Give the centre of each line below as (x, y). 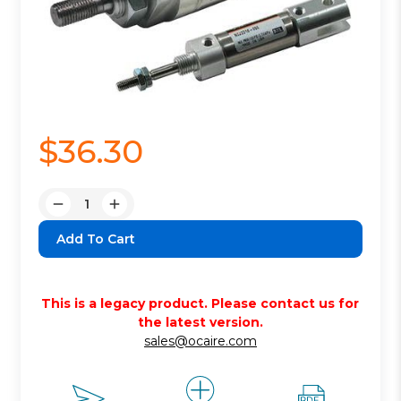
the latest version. (200, 323)
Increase (141, 213)
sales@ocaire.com (200, 341)
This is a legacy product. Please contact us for (200, 304)
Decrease (88, 213)
